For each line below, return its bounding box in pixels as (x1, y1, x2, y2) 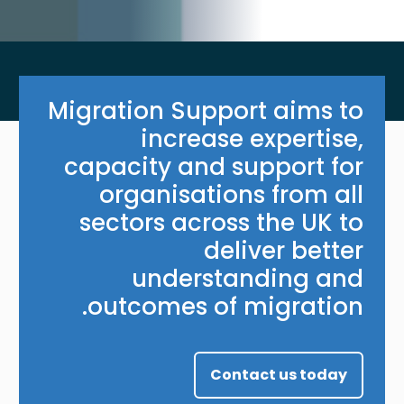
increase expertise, (140, 122, 363, 155)
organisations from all (98, 178, 363, 211)
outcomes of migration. (87, 289, 363, 323)
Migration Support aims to (47, 94, 363, 127)
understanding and (131, 262, 363, 295)
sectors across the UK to (78, 206, 363, 239)
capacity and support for (63, 150, 363, 183)
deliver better (203, 234, 363, 267)
